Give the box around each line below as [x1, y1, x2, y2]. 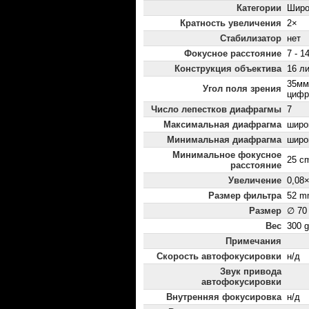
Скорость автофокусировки [157, 251, 281, 262]
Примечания [226, 236, 281, 247]
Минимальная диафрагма [167, 134, 281, 146]
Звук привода [220, 266, 281, 277]
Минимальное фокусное [172, 150, 281, 161]
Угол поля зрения [203, 83, 281, 94]
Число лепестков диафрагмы [151, 104, 281, 115]
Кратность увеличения [180, 18, 281, 29]
